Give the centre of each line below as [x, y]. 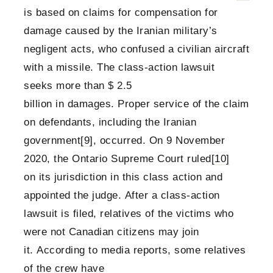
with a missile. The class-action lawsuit [119, 68]
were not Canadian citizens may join [112, 232]
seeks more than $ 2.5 [78, 86]
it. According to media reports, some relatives [135, 250]
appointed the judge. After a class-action [122, 196]
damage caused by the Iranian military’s [121, 31]
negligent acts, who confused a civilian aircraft [136, 49]
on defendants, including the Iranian [110, 122]
